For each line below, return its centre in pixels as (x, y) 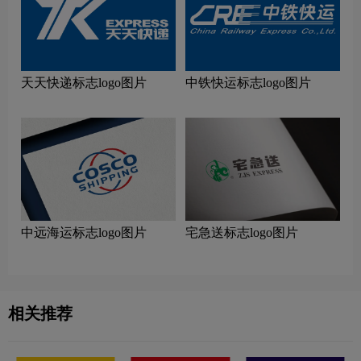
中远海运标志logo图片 (84, 232)
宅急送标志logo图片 (242, 232)
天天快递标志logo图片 (84, 82)
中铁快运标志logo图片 (248, 82)
